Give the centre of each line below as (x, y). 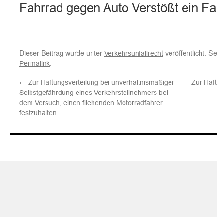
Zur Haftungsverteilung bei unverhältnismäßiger (100, 82)
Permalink (35, 63)
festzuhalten (38, 113)
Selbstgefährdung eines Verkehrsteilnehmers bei (94, 93)
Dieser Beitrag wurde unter (62, 53)
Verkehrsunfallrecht (134, 53)
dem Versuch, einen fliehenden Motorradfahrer (91, 103)
